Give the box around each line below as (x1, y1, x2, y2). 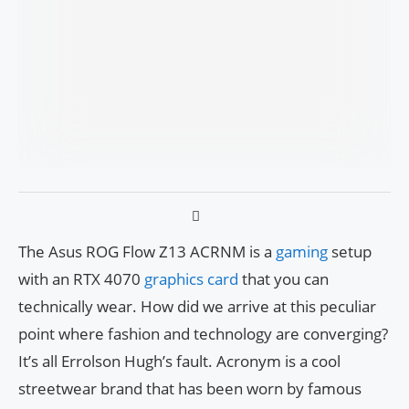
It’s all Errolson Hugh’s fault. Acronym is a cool (18, 351, 341, 372)
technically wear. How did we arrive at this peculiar (18, 296, 376, 318)
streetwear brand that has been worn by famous (18, 378, 362, 400)
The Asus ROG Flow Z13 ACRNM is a (18, 241, 276, 263)
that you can (242, 268, 329, 290)
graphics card (144, 268, 242, 290)
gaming (276, 241, 331, 263)
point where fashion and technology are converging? (18, 323, 388, 345)
